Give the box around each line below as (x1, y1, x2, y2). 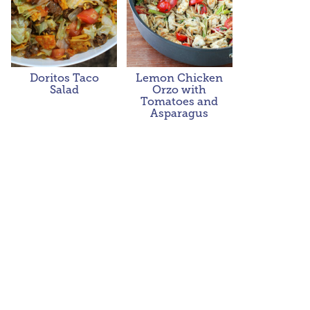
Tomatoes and (140, 95, 219, 108)
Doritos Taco (29, 71, 99, 84)
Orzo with (152, 83, 207, 96)
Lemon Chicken (136, 71, 224, 84)
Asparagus (150, 107, 209, 120)
